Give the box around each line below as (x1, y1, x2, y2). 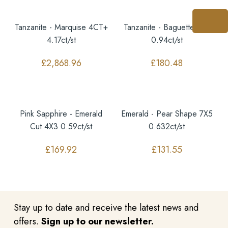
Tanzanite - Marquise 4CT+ (14, 21, 108, 34)
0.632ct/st (149, 121, 185, 133)
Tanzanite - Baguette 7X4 (123, 21, 210, 34)
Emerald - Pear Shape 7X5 (121, 108, 213, 120)
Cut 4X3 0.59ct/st (30, 121, 93, 133)
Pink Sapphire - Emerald (20, 108, 103, 120)
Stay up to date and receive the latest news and (13, 201, 198, 215)
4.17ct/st (46, 34, 76, 46)
